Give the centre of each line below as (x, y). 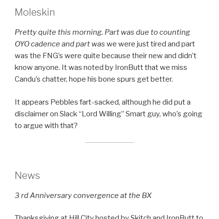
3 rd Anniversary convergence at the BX (83, 195)
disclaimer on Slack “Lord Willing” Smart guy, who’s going (109, 114)
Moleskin (35, 12)
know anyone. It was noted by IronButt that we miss (101, 68)
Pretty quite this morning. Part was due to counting (102, 33)
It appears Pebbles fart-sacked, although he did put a (103, 102)
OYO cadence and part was (61, 44)
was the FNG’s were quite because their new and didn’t (106, 56)
